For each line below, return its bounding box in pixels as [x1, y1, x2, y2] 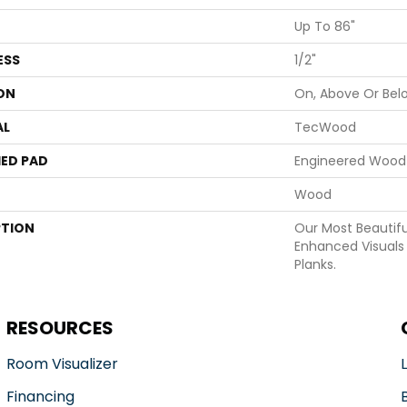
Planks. [294, 255, 336, 273]
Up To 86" [294, 17, 355, 35]
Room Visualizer [5, 353, 118, 374]
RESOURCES [5, 315, 114, 341]
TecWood [294, 118, 356, 136]
